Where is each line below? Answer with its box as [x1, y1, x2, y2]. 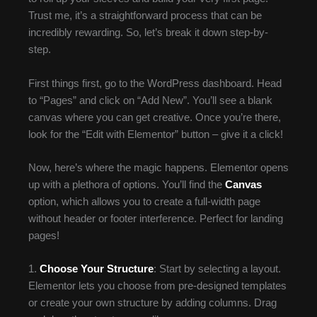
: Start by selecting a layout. [154, 263, 281, 275]
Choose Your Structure [40, 263, 154, 275]
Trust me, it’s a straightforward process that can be [28, 10, 262, 22]
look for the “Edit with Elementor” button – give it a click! [28, 128, 283, 140]
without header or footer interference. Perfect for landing [28, 213, 283, 225]
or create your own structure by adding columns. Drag [28, 297, 277, 309]
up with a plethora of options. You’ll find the [28, 179, 225, 191]
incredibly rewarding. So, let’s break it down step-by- [28, 27, 268, 39]
